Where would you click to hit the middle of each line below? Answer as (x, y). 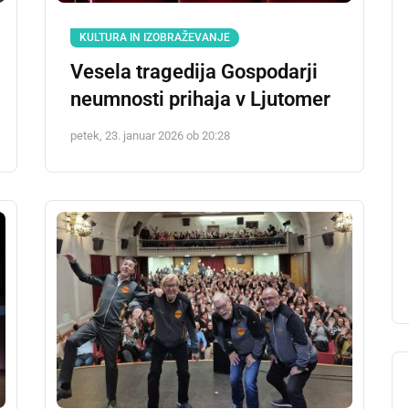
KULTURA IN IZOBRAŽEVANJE (155, 37)
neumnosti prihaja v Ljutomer (200, 99)
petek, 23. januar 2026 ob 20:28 (150, 136)
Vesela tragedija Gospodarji (194, 72)
